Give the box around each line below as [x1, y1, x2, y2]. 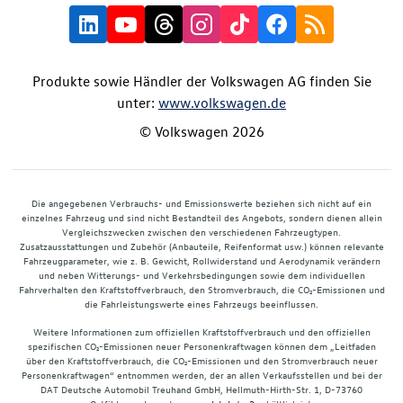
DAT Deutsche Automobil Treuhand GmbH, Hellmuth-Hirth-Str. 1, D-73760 [40, 381, 363, 396]
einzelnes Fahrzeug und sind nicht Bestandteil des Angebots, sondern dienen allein [21, 210, 382, 224]
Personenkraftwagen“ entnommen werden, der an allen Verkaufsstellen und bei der [21, 367, 382, 381]
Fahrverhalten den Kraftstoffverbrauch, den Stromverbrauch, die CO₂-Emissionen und [18, 282, 385, 296]
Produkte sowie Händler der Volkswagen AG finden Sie [31, 71, 372, 90]
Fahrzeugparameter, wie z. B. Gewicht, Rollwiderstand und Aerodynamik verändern [22, 253, 381, 267]
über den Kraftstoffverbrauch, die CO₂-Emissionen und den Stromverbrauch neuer [25, 353, 378, 367]
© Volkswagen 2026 [139, 121, 264, 140]
